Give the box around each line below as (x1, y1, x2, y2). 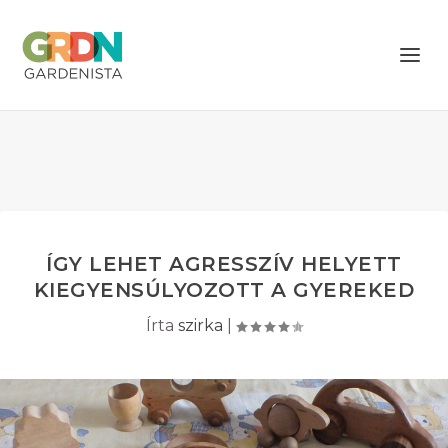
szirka (178, 316, 223, 335)
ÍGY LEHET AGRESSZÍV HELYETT (46, 252, 402, 276)
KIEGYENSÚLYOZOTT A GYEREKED (33, 278, 415, 302)
